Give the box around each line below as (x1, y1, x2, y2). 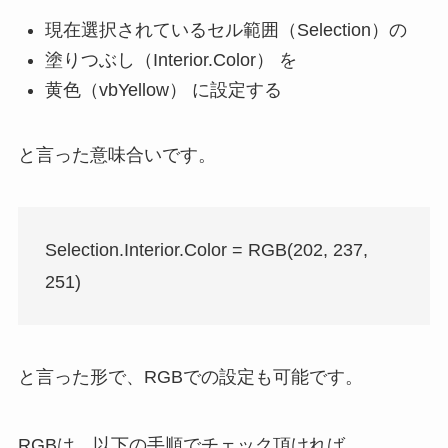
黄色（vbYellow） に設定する (44, 80, 282, 101)
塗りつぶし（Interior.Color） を (44, 49, 297, 70)
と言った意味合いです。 (17, 145, 216, 166)
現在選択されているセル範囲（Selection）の (44, 19, 407, 40)
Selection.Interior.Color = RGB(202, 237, (44, 239, 368, 260)
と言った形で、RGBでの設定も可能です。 (17, 366, 363, 387)
